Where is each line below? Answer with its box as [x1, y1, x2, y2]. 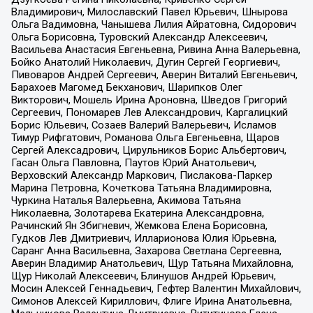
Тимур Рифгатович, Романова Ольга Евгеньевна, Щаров [10, 131, 279, 145]
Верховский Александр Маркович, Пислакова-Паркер [10, 169, 272, 182]
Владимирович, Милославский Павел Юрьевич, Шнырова [10, 6, 288, 19]
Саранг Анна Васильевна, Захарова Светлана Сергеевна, [10, 245, 282, 258]
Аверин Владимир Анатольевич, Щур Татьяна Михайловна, [10, 257, 293, 270]
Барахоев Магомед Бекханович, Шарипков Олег [10, 81, 242, 94]
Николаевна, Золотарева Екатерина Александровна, [10, 207, 264, 220]
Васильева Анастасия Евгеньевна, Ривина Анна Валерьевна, [10, 43, 300, 57]
